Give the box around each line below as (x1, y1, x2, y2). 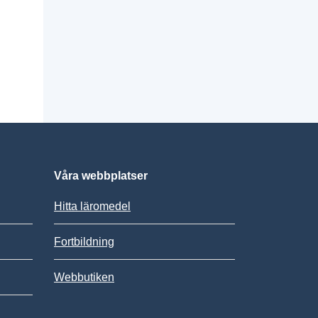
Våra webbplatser (54, 169, 148, 182)
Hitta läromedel (54, 199, 131, 212)
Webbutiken (54, 270, 114, 283)
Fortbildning (54, 235, 114, 248)
